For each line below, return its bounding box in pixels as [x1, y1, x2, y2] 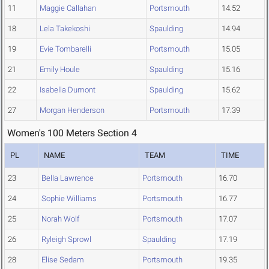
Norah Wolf [41, 214, 79, 224]
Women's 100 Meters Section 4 [7, 127, 137, 139]
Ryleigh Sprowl [41, 235, 91, 244]
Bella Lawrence [41, 174, 94, 183]
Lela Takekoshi [40, 24, 90, 34]
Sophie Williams [41, 194, 97, 204]
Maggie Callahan [40, 4, 96, 13]
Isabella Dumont [40, 85, 95, 95]
